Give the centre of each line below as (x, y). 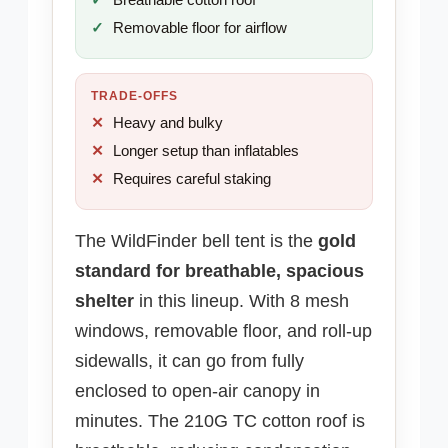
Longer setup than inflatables (206, 150)
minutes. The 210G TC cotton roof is (220, 421)
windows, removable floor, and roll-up (223, 331)
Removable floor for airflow (200, 27)
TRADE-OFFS (134, 95)
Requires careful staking (192, 179)
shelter (104, 301)
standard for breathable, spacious (219, 271)
